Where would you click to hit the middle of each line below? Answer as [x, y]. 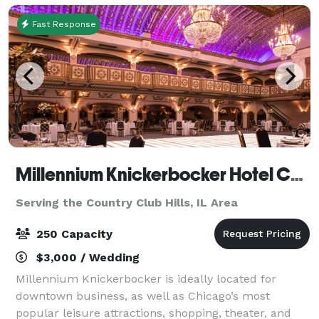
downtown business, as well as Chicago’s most [143, 296]
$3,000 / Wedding [86, 257]
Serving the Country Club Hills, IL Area [127, 202]
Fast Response [63, 24]
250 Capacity [73, 234]
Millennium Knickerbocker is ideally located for [146, 278]
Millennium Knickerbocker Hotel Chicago [297, 174]
